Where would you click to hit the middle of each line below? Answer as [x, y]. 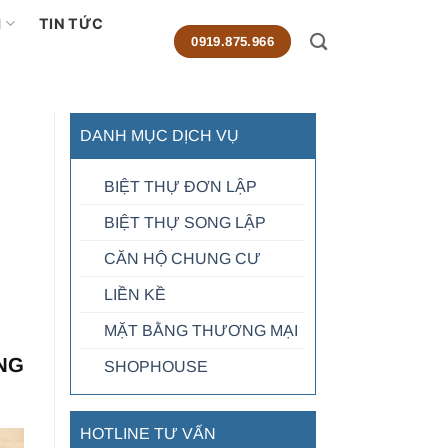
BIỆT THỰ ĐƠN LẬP [180, 186]
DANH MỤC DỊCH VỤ [159, 135]
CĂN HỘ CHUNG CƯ [182, 258]
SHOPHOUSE [155, 366]
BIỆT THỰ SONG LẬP [184, 222]
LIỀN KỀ [134, 294]
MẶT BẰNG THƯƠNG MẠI [200, 330]
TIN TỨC [71, 23]
